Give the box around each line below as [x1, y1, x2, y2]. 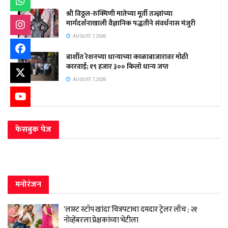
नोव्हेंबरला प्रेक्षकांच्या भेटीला [64, 213, 138, 226]
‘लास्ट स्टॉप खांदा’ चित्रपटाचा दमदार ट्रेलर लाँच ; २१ [64, 203, 198, 216]
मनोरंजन [15, 177, 41, 191]
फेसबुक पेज [15, 122, 51, 136]
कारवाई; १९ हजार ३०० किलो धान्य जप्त [66, 60, 168, 72]
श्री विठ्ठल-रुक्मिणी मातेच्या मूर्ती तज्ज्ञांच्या [66, 7, 173, 19]
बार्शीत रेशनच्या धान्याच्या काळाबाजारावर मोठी [66, 50, 188, 63]
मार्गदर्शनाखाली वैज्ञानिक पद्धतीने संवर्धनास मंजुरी [66, 17, 195, 29]
